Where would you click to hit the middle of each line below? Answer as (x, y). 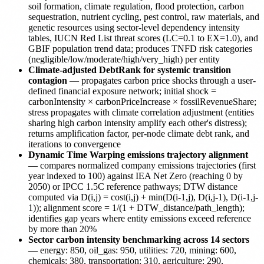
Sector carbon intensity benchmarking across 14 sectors (139, 239)
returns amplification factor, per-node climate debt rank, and (139, 133)
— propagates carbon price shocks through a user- (161, 80)
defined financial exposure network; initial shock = (122, 91)
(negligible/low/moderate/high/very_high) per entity (124, 59)
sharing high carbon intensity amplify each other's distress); (138, 123)
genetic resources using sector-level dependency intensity (134, 27)
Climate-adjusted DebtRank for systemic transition (130, 70)
